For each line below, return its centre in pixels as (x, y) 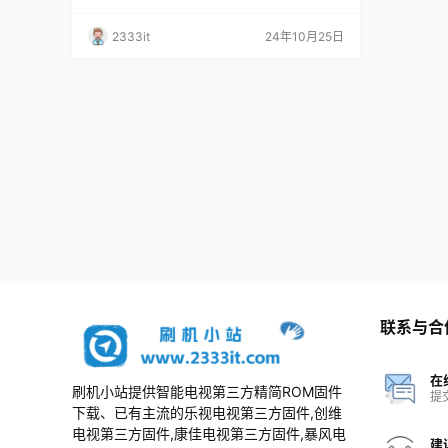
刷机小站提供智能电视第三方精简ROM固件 (207, 391)
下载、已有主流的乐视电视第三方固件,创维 (207, 412)
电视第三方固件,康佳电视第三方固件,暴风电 (209, 433)
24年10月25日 (304, 36)
